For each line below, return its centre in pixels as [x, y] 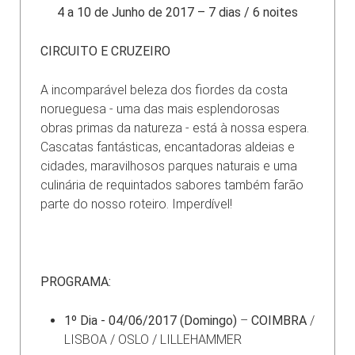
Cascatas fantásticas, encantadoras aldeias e [168, 147]
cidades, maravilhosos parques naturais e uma [169, 166]
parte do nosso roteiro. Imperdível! [136, 204]
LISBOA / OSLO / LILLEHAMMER [153, 339]
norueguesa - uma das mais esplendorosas [160, 109]
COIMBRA [279, 320]
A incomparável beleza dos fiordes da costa [164, 90]
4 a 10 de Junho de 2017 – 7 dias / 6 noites [177, 12]
